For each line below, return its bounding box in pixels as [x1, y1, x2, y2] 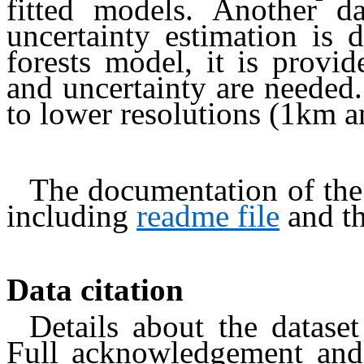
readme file [136, 198, 279, 234]
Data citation [6, 271, 184, 307]
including [6, 198, 136, 234]
